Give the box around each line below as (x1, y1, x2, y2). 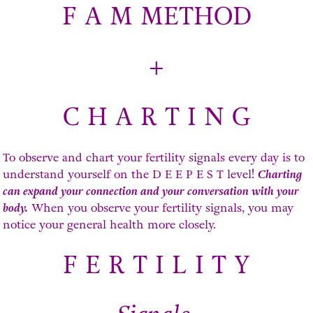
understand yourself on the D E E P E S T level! (3, 166, 259, 182)
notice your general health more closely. (3, 216, 217, 233)
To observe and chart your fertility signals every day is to (3, 149, 305, 166)
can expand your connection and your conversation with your (3, 182, 300, 199)
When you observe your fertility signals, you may (28, 199, 294, 216)
